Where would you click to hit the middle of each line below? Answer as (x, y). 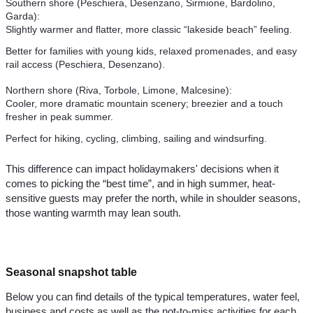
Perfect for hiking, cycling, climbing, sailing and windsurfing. (136, 139)
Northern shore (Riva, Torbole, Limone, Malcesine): (119, 90)
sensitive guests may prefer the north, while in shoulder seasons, (153, 198)
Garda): (23, 16)
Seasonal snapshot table (71, 272)
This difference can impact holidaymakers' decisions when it (142, 169)
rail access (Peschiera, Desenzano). (85, 65)
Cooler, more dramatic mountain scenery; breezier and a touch (144, 104)
